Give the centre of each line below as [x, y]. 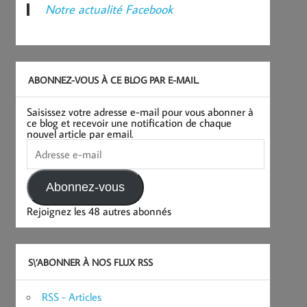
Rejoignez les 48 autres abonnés [99, 211]
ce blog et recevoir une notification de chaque [130, 123]
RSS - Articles [72, 297]
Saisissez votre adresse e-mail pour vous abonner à [140, 112]
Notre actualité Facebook [109, 10]
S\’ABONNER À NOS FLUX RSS [90, 262]
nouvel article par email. [81, 134]
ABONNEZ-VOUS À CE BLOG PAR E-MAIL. [113, 79]
